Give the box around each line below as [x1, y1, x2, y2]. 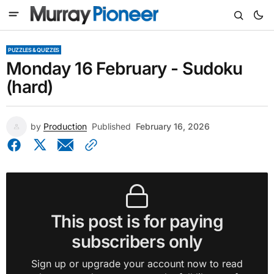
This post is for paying [50, 211, 224, 232]
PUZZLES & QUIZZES [8, 46, 59, 53]
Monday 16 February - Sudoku [6, 58, 243, 79]
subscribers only [72, 231, 202, 252]
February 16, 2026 [136, 121, 210, 131]
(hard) [6, 76, 53, 97]
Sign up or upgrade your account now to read [31, 257, 243, 270]
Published [92, 121, 131, 131]
